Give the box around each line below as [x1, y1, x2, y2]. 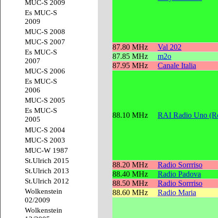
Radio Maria [158, 188, 196, 197]
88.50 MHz [112, 179, 148, 188]
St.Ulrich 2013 [25, 166, 69, 175]
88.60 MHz [112, 188, 148, 197]
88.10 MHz [112, 111, 148, 120]
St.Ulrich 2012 [25, 176, 69, 185]
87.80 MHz [112, 43, 148, 52]
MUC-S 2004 [25, 125, 65, 134]
